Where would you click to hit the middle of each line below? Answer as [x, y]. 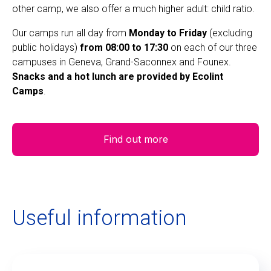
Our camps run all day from [70, 33]
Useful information [100, 218]
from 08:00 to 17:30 [124, 47]
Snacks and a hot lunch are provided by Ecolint [118, 76]
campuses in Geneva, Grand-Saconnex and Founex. [122, 62]
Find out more [135, 139]
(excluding [230, 33]
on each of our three [213, 47]
